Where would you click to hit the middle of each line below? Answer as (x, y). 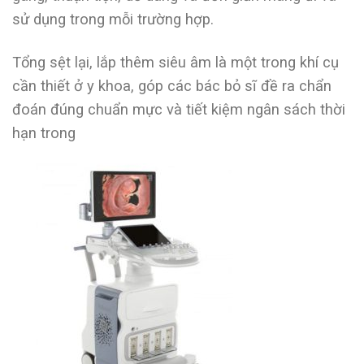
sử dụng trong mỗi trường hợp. (113, 19)
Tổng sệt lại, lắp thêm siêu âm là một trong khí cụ (175, 62)
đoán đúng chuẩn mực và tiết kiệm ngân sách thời (179, 109)
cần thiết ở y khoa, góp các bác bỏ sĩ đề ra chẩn (172, 85)
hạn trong (44, 132)
